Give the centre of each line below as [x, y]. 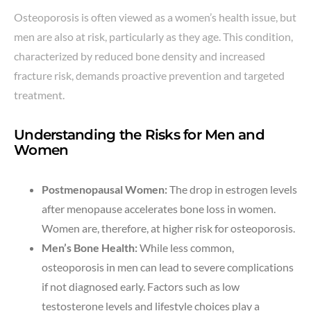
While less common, [186, 247]
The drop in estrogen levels [232, 189]
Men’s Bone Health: [90, 247]
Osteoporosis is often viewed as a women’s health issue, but [155, 17]
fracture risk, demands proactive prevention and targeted [149, 75]
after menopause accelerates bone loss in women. [159, 208]
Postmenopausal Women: [104, 189]
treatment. [39, 94]
